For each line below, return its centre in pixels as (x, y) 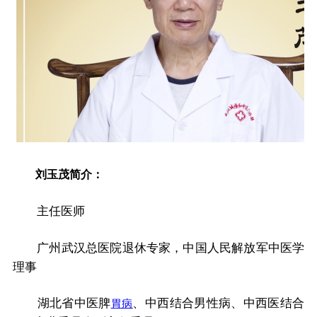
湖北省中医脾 (62, 304)
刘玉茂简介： (58, 174)
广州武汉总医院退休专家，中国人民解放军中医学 (158, 248)
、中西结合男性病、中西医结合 (219, 304)
